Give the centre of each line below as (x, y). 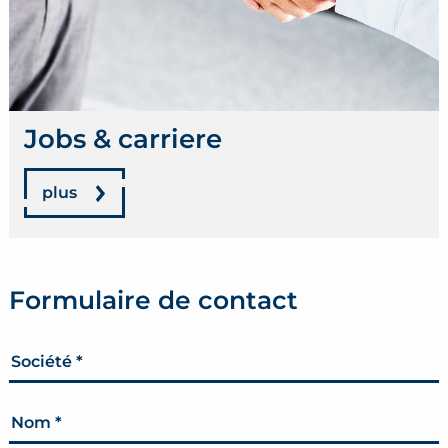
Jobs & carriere (123, 139)
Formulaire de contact (153, 300)
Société (43, 362)
